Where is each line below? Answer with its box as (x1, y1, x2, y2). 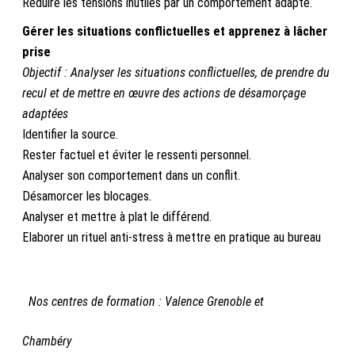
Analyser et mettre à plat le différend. (22, 208, 212, 224)
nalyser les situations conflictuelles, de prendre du (78, 64, 330, 80)
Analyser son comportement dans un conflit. (22, 167, 240, 183)
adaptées (22, 105, 68, 121)
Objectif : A (22, 64, 78, 80)
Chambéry (22, 333, 71, 349)
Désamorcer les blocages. (22, 188, 151, 204)
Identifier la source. (22, 126, 118, 142)
